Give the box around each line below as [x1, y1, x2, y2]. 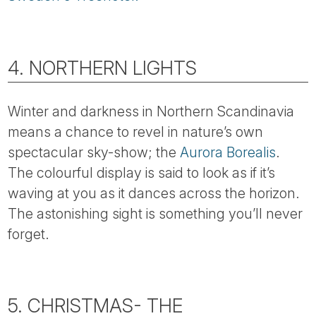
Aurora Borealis [180, 143, 276, 161]
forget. [8, 225, 50, 243]
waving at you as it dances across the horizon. [8, 184, 300, 202]
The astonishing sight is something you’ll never [8, 205, 303, 222]
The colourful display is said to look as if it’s [8, 164, 276, 181]
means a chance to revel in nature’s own [8, 123, 264, 140]
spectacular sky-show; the [8, 143, 181, 161]
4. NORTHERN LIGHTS [8, 56, 197, 80]
